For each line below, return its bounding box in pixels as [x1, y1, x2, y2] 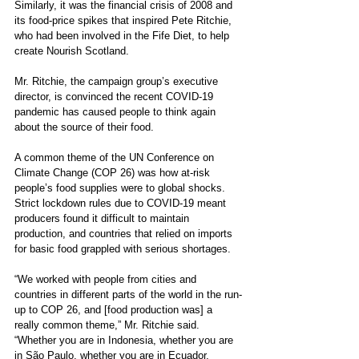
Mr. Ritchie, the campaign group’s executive [14, 75, 221, 88]
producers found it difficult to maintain [14, 212, 192, 225]
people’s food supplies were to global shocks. [14, 182, 228, 195]
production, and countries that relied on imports [14, 228, 236, 240]
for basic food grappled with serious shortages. [14, 243, 234, 256]
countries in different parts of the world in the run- [14, 288, 242, 301]
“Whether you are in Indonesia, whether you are [14, 334, 236, 347]
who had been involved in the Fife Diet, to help [14, 30, 232, 42]
